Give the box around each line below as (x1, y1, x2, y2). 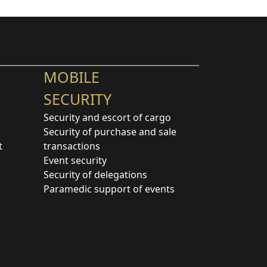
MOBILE (44, 66, 100, 87)
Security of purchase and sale (44, 125, 176, 138)
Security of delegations (44, 167, 147, 181)
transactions (44, 139, 100, 153)
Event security (44, 153, 107, 167)
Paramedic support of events (44, 182, 175, 195)
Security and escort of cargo (44, 110, 171, 124)
